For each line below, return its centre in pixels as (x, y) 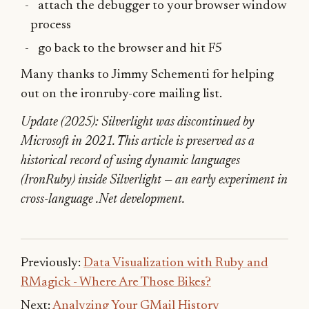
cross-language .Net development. (103, 199)
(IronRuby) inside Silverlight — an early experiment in (154, 180)
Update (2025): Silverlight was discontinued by (138, 122)
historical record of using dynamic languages (130, 161)
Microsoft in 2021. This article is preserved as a (138, 141)
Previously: (52, 263)
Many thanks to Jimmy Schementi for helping (147, 74)
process (51, 25)
